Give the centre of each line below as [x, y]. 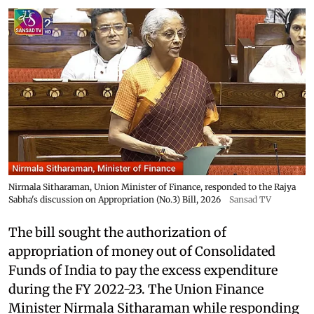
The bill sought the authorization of [117, 232]
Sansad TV [250, 199]
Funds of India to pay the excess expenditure [143, 270]
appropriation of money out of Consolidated [142, 251]
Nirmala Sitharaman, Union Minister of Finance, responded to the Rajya [152, 186]
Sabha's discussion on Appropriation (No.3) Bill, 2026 [115, 199]
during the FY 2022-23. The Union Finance [136, 289]
